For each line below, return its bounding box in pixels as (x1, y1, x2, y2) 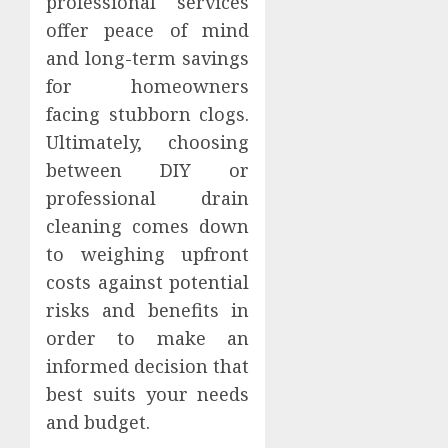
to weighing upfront (46, 241, 250, 266)
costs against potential (46, 269, 250, 294)
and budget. (46, 409, 150, 434)
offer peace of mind (46, 17, 250, 42)
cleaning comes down (46, 213, 250, 238)
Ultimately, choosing (46, 129, 250, 154)
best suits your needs (46, 381, 250, 406)
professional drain (46, 185, 250, 210)
